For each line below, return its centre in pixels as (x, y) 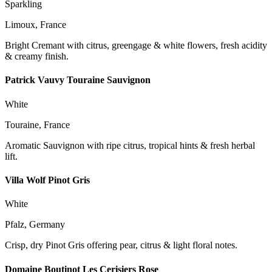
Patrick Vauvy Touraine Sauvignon (78, 80)
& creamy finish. (37, 56)
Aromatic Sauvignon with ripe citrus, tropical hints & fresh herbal (130, 145)
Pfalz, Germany (35, 225)
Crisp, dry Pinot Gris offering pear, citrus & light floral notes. (121, 245)
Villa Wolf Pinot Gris (47, 180)
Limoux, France (36, 25)
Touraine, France (37, 124)
